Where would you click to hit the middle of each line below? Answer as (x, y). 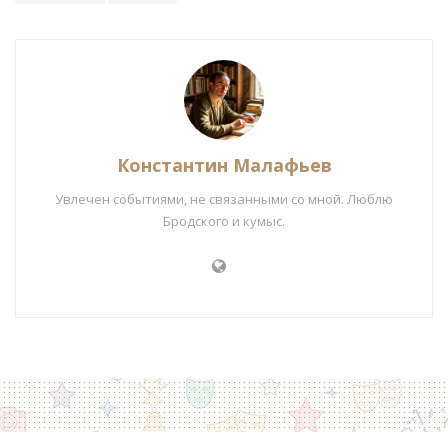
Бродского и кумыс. (224, 220)
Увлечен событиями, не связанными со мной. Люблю (224, 198)
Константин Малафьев (224, 164)
